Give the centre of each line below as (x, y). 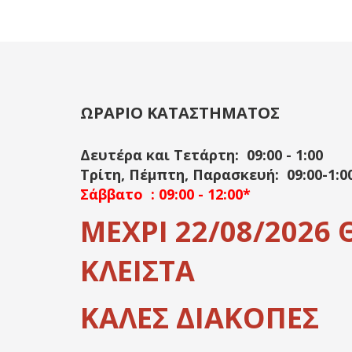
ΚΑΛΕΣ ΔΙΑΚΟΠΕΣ (200, 318)
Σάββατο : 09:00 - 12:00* (165, 194)
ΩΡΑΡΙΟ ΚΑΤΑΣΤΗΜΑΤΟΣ (180, 113)
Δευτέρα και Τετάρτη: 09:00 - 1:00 (202, 155)
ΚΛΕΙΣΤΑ (137, 271)
